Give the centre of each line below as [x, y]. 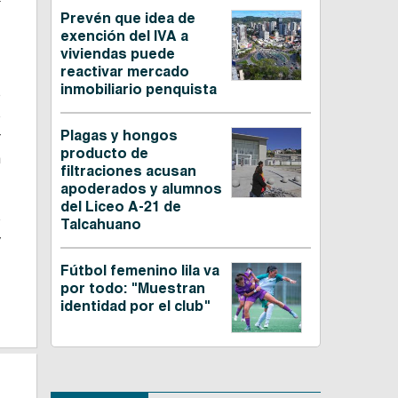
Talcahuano [100, 225]
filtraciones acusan [128, 171]
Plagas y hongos [119, 136]
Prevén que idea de [127, 19]
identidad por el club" [135, 306]
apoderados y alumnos [141, 189]
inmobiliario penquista [138, 90]
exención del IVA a [124, 36]
